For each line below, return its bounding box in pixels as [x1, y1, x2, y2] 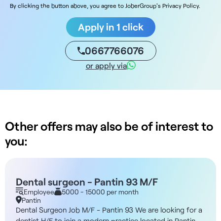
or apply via [85, 60, 127, 70]
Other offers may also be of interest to [5, 118, 213, 133]
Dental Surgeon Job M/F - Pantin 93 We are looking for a [16, 205, 202, 214]
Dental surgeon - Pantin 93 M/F [16, 175, 158, 187]
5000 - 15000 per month [62, 187, 139, 196]
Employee [24, 187, 54, 196]
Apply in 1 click [77, 20, 144, 33]
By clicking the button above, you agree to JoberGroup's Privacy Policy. [10, 1, 200, 9]
